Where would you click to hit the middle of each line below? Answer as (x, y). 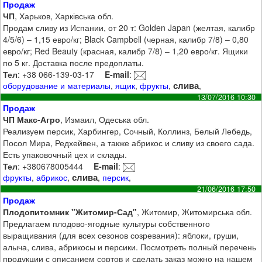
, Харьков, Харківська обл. (64, 15)
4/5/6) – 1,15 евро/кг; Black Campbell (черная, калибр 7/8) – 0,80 (126, 39)
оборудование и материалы (57, 85)
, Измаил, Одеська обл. (105, 120)
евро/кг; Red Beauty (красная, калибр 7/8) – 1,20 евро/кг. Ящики (126, 51)
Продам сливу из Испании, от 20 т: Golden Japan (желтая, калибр (129, 27)
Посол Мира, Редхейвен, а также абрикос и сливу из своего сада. (129, 143)
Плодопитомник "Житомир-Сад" (70, 212)
